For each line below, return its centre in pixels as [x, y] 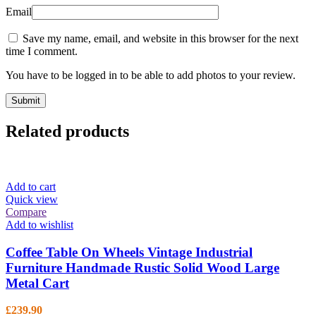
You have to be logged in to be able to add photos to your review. [151, 75]
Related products [67, 132]
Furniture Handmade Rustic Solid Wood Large [142, 267]
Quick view [32, 200]
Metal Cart [37, 283]
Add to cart [31, 187]
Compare [26, 212]
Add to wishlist [39, 225]
